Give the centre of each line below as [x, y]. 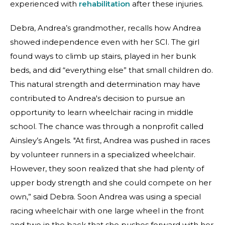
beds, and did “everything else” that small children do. [111, 70]
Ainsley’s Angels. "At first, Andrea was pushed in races [110, 140]
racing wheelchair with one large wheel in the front [107, 211]
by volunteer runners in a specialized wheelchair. [103, 154]
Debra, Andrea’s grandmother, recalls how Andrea [105, 28]
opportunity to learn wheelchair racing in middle [102, 112]
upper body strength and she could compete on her [111, 183]
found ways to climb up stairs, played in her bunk [103, 56]
